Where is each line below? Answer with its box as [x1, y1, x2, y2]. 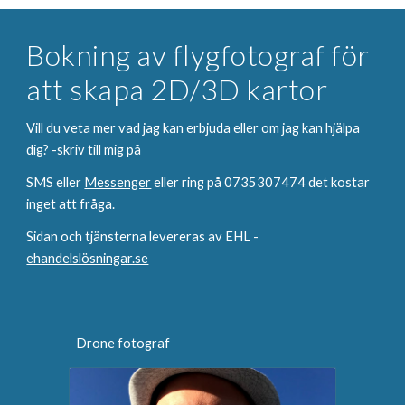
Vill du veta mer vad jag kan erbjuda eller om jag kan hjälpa [26, 120, 361, 136]
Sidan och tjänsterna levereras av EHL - [26, 229, 259, 244]
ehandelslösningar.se [26, 250, 149, 266]
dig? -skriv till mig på [26, 142, 145, 157]
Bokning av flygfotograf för [26, 37, 370, 72]
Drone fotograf [76, 335, 171, 351]
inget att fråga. [26, 196, 118, 212]
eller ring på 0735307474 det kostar [151, 174, 371, 190]
